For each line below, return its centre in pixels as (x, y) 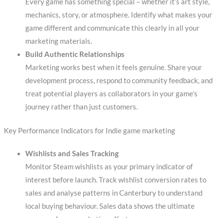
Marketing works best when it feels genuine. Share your (113, 67)
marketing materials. (58, 41)
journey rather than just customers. (81, 107)
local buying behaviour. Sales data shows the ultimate (110, 206)
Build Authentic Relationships (75, 54)
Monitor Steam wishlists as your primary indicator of (109, 166)
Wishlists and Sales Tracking (72, 153)
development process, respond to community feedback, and (119, 80)
